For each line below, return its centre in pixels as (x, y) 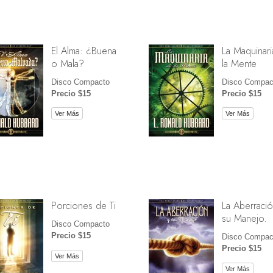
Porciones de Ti (83, 206)
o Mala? (67, 64)
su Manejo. (244, 218)
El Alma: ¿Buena (83, 51)
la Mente (239, 64)
